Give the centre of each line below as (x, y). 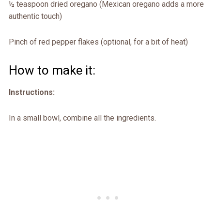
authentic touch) (35, 16)
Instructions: (31, 92)
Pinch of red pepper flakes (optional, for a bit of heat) (98, 42)
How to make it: (52, 70)
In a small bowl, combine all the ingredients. (82, 118)
